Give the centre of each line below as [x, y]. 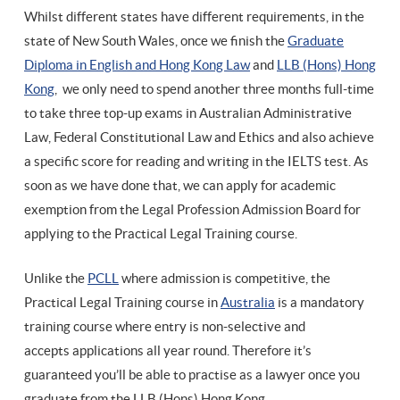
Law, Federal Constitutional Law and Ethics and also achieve [199, 137]
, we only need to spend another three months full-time [214, 88]
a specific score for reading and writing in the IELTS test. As [196, 161]
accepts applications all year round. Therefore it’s [168, 350]
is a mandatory [320, 302]
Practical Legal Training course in [122, 302]
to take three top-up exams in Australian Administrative [188, 112]
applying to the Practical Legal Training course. [162, 233]
